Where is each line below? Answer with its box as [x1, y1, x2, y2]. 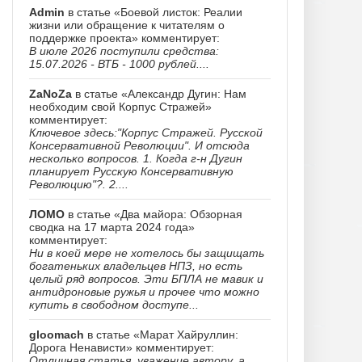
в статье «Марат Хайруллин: [84, 328, 238, 341]
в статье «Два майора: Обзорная [65, 208, 242, 221]
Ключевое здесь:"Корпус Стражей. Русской [29, 126, 263, 139]
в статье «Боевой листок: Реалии [65, 6, 242, 19]
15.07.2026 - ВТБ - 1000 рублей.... [29, 57, 209, 70]
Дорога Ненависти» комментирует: [29, 341, 214, 354]
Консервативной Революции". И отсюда [29, 139, 250, 152]
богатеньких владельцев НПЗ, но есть [29, 259, 242, 272]
